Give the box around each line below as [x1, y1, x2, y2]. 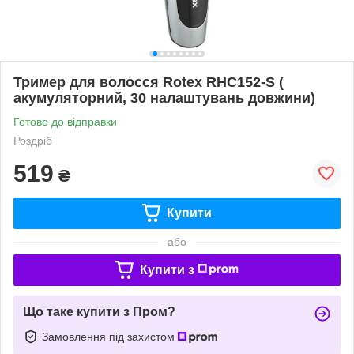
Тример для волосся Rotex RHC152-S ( [13, 73, 284, 90]
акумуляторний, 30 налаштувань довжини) [13, 89, 315, 106]
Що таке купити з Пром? [23, 304, 175, 318]
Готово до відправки [13, 115, 117, 128]
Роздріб [13, 134, 52, 147]
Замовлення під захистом [42, 330, 178, 343]
